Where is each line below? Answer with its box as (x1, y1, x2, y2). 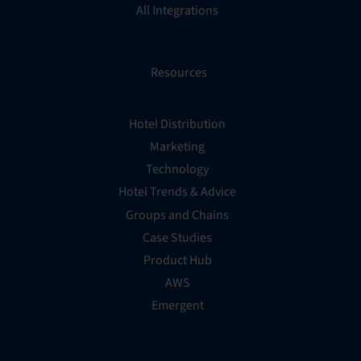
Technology (146, 160, 209, 179)
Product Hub (143, 251, 212, 269)
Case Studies (143, 228, 212, 247)
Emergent (151, 297, 204, 315)
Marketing (150, 137, 205, 156)
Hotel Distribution (129, 114, 226, 133)
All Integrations (136, 2, 218, 20)
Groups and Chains (126, 205, 229, 224)
